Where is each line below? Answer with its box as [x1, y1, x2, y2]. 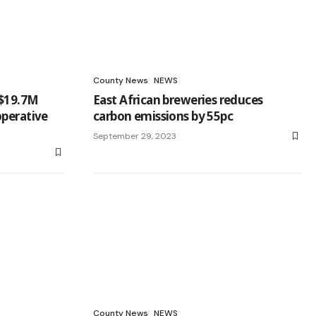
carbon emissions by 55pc [93, 108, 233, 125]
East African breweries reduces [93, 92, 263, 109]
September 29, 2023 [93, 130, 176, 142]
